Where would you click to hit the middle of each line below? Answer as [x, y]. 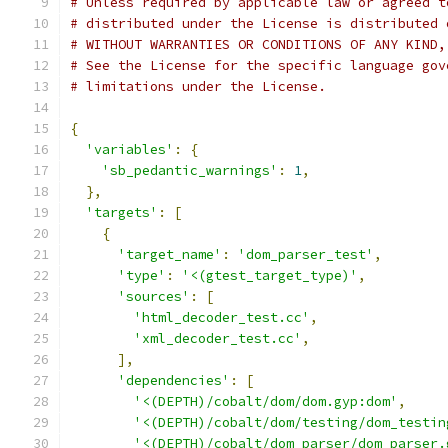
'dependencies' [174, 380]
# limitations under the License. [198, 86]
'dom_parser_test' [306, 254]
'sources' [154, 296]
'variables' [130, 149]
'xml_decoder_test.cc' [218, 338]
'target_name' [170, 254]
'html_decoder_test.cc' [222, 317]
